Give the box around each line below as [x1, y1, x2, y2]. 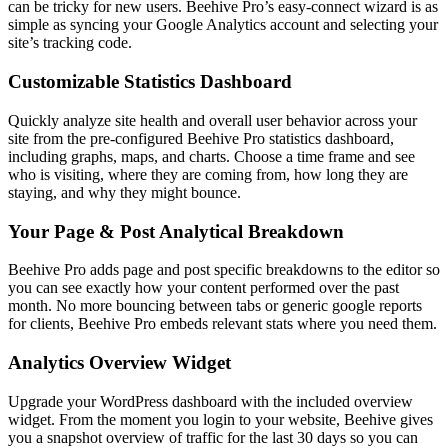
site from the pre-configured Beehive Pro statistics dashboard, [8, 129, 394, 147]
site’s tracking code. [8, 34, 132, 52]
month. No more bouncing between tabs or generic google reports [8, 297, 422, 315]
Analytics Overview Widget [8, 351, 231, 373]
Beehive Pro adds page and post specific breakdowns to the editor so [8, 261, 440, 279]
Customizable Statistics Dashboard [8, 71, 292, 93]
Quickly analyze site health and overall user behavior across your [8, 111, 417, 129]
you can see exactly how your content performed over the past [8, 279, 399, 297]
